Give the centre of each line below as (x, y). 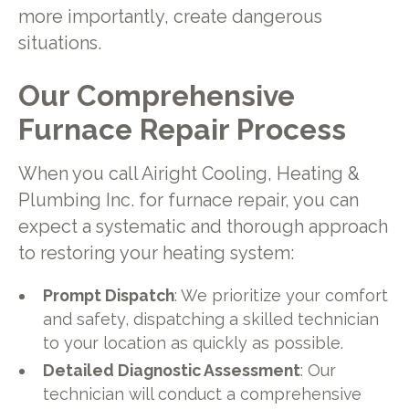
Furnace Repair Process (182, 129)
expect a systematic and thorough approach (203, 226)
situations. (59, 44)
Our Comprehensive (156, 95)
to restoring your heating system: (156, 253)
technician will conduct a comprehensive (203, 394)
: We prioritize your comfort (282, 296)
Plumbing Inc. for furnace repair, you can (188, 200)
